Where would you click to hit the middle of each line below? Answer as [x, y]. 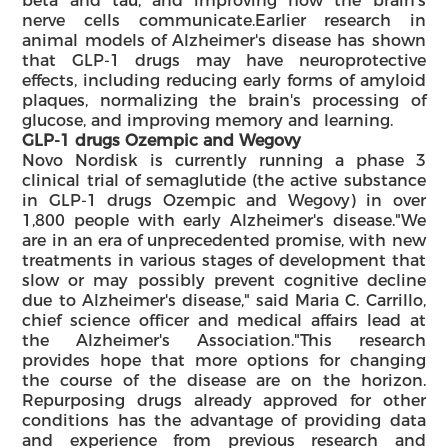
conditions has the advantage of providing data [224, 420]
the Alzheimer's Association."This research [224, 340]
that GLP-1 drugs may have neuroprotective [224, 60]
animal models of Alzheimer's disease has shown [224, 40]
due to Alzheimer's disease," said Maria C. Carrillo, [224, 300]
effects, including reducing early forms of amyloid [224, 80]
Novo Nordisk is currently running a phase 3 [224, 160]
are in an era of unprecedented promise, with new [224, 240]
